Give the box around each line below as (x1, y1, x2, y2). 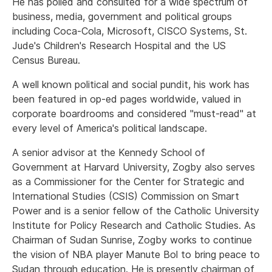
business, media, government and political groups (12, 10, 232, 22)
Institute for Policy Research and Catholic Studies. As (12, 219, 256, 231)
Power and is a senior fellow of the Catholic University (12, 205, 259, 217)
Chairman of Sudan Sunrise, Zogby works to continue (12, 234, 252, 246)
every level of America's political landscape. (12, 122, 207, 134)
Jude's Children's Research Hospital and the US (12, 39, 226, 52)
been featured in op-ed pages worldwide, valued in (12, 93, 241, 105)
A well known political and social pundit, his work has (12, 78, 250, 90)
